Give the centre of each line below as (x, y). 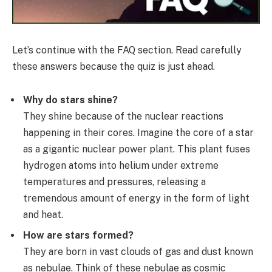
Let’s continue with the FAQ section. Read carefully (127, 50)
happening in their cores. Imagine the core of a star (138, 133)
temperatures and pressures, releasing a (114, 182)
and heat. (43, 215)
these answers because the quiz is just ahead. (114, 66)
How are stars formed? (78, 236)
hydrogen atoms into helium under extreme (121, 166)
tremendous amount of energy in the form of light (136, 199)
